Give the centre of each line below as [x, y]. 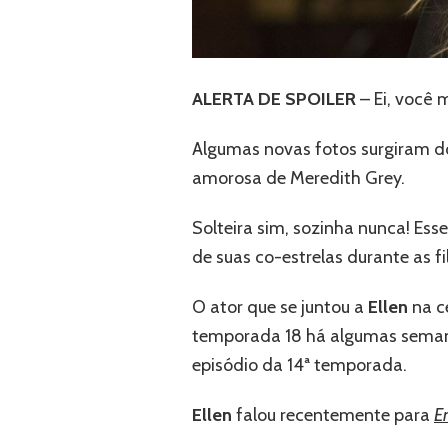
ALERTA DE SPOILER [274, 99]
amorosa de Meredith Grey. [298, 178]
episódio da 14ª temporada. [299, 365]
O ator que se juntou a [280, 307]
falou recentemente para [333, 415]
